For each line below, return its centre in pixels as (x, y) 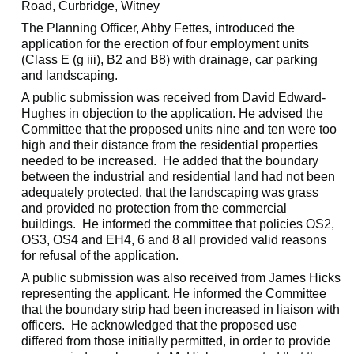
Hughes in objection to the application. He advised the (173, 113)
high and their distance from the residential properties (170, 145)
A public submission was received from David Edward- (174, 98)
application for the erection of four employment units (166, 44)
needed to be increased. (89, 161)
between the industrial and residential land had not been (179, 177)
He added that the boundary (239, 161)
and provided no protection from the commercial (154, 208)
